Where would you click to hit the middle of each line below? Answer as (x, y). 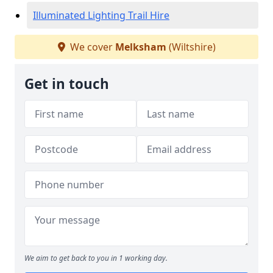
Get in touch (67, 84)
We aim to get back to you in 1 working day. (96, 258)
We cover (91, 47)
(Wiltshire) (191, 47)
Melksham (140, 47)
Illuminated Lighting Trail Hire (101, 15)
